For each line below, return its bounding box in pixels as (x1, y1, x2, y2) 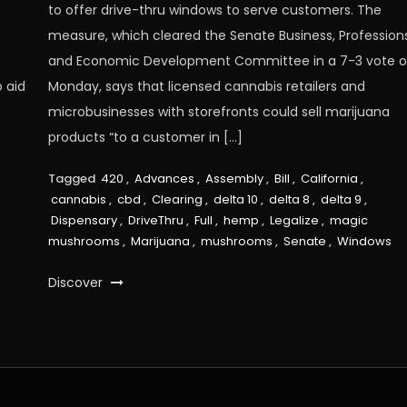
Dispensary (51, 211, 118, 229)
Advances (134, 169, 195, 187)
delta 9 (321, 190, 362, 208)
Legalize (270, 211, 320, 229)
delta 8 (269, 190, 311, 208)
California (301, 169, 359, 187)
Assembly (205, 169, 264, 187)
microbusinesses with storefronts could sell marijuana (48, 102, 391, 121)
